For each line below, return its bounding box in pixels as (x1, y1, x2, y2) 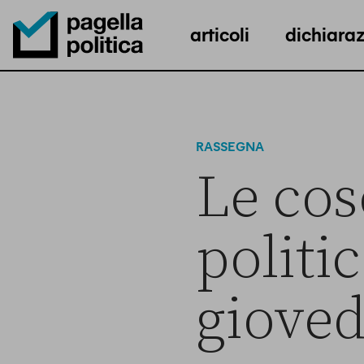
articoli (190, 20, 249, 46)
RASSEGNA (195, 137, 264, 154)
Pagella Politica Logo (12, 64, 136, 80)
